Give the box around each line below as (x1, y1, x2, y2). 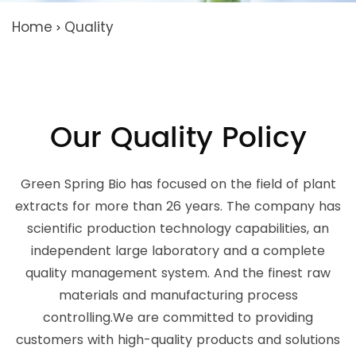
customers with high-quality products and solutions (16, 331, 340, 350)
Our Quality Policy (49, 115, 307, 163)
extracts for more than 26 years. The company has (15, 197, 341, 216)
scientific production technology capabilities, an (27, 219, 329, 238)
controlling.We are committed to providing (43, 308, 313, 327)
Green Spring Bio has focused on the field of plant (20, 175, 336, 194)
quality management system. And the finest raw (25, 264, 331, 283)
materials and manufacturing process (58, 286, 298, 305)
